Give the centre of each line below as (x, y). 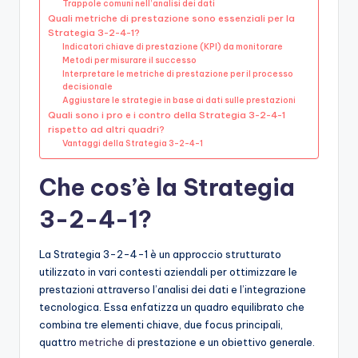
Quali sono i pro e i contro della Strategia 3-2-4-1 (167, 115)
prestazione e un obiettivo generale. (225, 342)
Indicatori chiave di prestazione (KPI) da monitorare (173, 47)
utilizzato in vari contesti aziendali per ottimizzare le (168, 272)
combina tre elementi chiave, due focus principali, (161, 325)
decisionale (88, 87)
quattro (59, 342)
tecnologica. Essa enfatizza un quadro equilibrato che (172, 307)
